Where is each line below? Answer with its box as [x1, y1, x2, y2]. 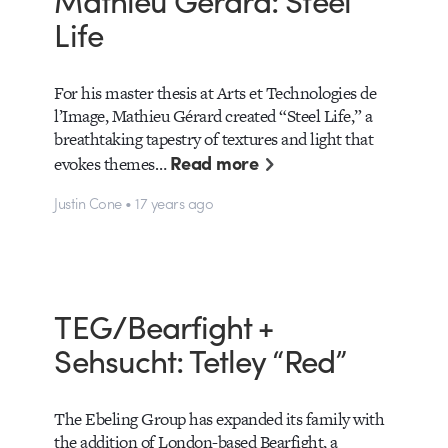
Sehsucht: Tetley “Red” [54, 336, 346, 382]
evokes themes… [54, 152, 170, 177]
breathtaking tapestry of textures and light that [54, 127, 374, 152]
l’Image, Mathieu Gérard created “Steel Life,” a [54, 104, 373, 129]
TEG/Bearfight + [54, 302, 274, 348]
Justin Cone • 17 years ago [54, 191, 214, 213]
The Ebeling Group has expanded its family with [54, 407, 385, 432]
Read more [169, 149, 259, 177]
